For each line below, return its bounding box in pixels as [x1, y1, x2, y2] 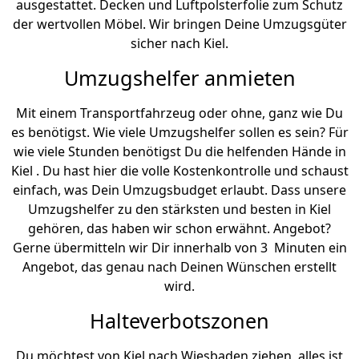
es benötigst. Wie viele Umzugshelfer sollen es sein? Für [10, 123, 349, 142]
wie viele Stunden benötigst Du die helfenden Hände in [13, 143, 346, 161]
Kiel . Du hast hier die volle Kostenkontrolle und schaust [10, 162, 349, 180]
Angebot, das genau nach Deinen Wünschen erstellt [22, 258, 337, 276]
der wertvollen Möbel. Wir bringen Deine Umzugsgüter [12, 15, 347, 34]
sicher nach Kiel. [131, 34, 228, 53]
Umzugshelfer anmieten [63, 64, 296, 92]
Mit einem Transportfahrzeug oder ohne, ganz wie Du [16, 104, 343, 123]
